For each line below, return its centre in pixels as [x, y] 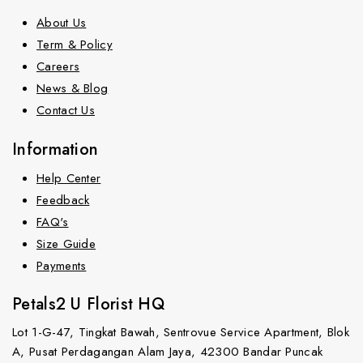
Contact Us [66, 110]
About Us [62, 23]
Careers [58, 66]
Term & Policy [75, 45]
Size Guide [66, 243]
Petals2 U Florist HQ [88, 304]
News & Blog [73, 88]
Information [56, 149]
